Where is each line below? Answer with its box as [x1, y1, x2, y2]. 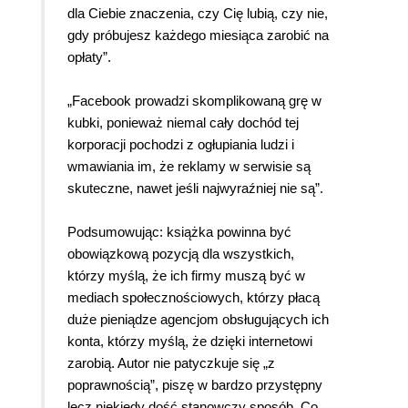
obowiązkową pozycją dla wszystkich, [67, 246, 294, 262]
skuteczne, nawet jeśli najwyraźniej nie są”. [67, 180, 323, 197]
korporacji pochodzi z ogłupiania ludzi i [67, 137, 294, 153]
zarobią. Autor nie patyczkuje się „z [67, 355, 275, 372]
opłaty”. [67, 49, 111, 66]
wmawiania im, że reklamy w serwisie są [67, 158, 311, 175]
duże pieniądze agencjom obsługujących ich [67, 311, 329, 328]
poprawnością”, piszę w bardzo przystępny [67, 377, 322, 393]
